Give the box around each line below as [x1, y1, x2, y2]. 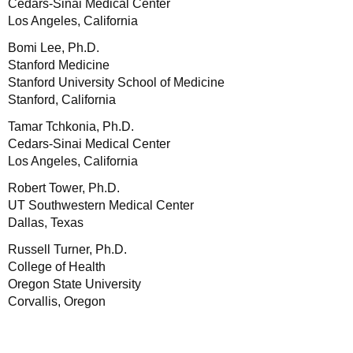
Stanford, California [8, 93, 116, 106]
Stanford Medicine [8, 58, 110, 72]
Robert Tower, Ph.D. [8, 181, 120, 195]
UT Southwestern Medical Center [8, 199, 194, 212]
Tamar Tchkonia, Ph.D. [8, 120, 134, 133]
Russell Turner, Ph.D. [8, 243, 127, 256]
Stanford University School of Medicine [8, 76, 225, 89]
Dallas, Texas [8, 216, 84, 229]
